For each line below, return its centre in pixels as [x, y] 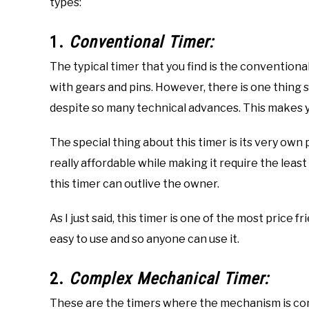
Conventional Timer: [141, 42]
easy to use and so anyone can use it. [144, 239]
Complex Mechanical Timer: [169, 279]
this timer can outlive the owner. [134, 184]
